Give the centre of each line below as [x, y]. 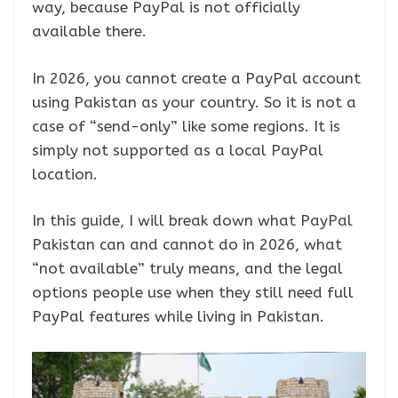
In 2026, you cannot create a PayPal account [196, 78]
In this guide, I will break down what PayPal [192, 220]
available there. [89, 31]
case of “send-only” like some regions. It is [186, 126]
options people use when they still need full [193, 292]
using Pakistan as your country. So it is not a [194, 102]
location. [65, 174]
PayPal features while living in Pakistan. [178, 316]
